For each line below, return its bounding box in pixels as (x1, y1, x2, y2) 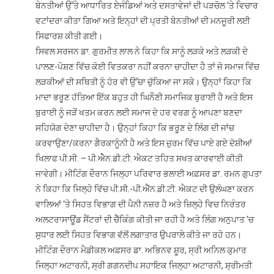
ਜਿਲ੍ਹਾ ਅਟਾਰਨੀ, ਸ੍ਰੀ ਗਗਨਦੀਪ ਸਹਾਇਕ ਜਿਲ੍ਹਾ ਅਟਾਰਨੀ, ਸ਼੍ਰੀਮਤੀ (35, 260, 252, 270)
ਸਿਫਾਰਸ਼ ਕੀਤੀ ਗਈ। (35, 31, 103, 41)
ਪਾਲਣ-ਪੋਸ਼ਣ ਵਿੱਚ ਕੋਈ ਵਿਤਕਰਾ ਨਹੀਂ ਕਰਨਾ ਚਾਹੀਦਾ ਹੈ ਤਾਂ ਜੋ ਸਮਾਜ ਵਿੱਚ (35, 61, 259, 72)
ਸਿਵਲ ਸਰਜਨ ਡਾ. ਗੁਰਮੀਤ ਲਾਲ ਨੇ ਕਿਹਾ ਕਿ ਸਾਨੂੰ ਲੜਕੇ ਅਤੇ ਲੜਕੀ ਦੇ (35, 46, 248, 56)
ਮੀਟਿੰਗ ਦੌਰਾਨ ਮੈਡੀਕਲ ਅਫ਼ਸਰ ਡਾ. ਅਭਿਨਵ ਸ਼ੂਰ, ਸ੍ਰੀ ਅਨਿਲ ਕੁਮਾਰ (35, 245, 246, 255)
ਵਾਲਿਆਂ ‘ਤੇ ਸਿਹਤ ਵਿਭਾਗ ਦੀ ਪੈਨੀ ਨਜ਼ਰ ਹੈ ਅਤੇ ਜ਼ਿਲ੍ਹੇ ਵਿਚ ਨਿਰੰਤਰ (35, 199, 246, 209)
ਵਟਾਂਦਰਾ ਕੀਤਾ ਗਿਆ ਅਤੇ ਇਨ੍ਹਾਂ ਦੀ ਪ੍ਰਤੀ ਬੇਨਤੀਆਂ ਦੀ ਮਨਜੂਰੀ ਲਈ (35, 15, 250, 26)
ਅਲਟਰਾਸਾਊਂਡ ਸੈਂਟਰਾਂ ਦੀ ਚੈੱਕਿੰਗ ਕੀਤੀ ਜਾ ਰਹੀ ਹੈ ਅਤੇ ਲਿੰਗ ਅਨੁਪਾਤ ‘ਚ (35, 214, 254, 224)
